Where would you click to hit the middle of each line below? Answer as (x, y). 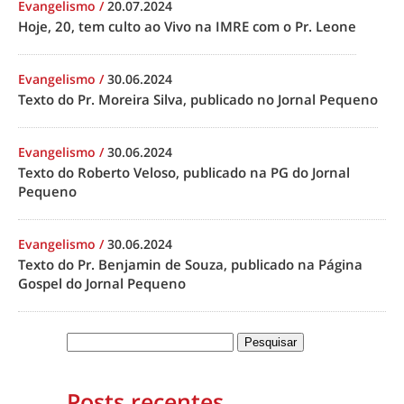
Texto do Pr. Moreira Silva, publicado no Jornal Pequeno (198, 99)
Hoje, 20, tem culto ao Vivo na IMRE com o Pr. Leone (187, 26)
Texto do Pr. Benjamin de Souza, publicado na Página (190, 264)
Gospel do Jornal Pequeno (102, 283)
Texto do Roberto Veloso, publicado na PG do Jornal (184, 172)
